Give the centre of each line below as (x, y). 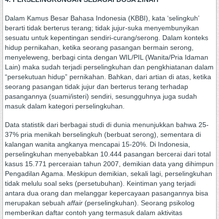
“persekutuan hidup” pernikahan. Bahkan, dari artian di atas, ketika (108, 77)
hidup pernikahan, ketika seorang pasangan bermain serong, (99, 47)
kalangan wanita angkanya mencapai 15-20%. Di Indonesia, (98, 144)
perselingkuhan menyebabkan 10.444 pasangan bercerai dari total (108, 154)
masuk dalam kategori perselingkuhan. (65, 106)
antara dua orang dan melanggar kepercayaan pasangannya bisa (107, 193)
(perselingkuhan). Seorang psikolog (140, 203)
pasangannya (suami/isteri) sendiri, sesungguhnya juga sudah (101, 96)
